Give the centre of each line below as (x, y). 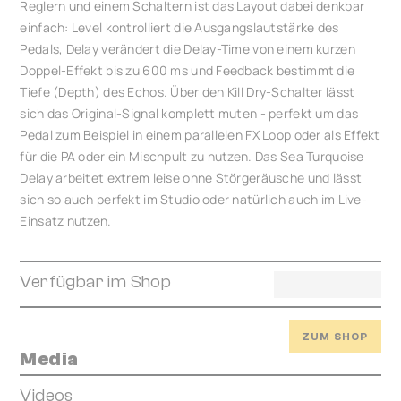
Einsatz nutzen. (66, 221)
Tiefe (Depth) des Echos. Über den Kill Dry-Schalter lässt (188, 92)
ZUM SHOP (335, 336)
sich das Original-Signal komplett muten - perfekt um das (189, 113)
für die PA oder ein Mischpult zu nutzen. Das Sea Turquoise (192, 156)
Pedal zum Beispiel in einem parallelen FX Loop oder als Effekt (200, 135)
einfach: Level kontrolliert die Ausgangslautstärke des (179, 27)
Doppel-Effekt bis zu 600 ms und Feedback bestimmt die (188, 70)
